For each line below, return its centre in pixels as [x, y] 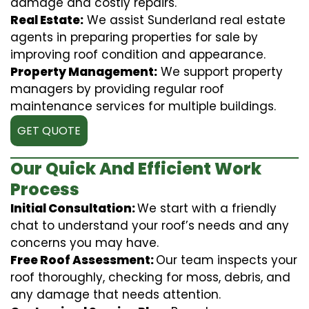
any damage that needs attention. [116, 294]
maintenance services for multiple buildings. [143, 106]
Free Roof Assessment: [83, 260]
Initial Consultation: [74, 208]
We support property [220, 71]
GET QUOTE [49, 130]
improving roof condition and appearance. [138, 54]
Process [45, 189]
